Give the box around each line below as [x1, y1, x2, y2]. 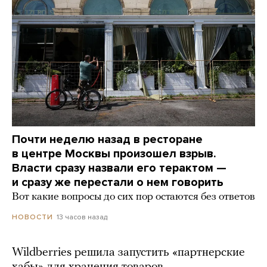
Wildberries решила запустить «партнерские [12, 247, 245, 259]
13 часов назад [57, 213, 107, 222]
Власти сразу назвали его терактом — [12, 161, 226, 176]
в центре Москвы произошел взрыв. [12, 147, 216, 162]
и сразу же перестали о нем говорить [12, 175, 223, 190]
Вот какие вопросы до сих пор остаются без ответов [12, 191, 255, 203]
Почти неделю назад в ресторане [12, 132, 203, 147]
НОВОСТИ [12, 213, 53, 222]
